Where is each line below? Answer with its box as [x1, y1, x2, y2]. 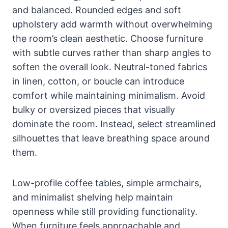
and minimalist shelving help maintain [12, 192, 173, 203]
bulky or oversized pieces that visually [12, 104, 175, 116]
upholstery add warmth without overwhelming [12, 19, 212, 30]
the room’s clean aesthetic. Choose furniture [12, 33, 203, 44]
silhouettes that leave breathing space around [12, 133, 210, 144]
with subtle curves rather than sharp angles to [12, 47, 211, 59]
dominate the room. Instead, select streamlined [12, 119, 216, 130]
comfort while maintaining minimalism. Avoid [12, 90, 205, 101]
